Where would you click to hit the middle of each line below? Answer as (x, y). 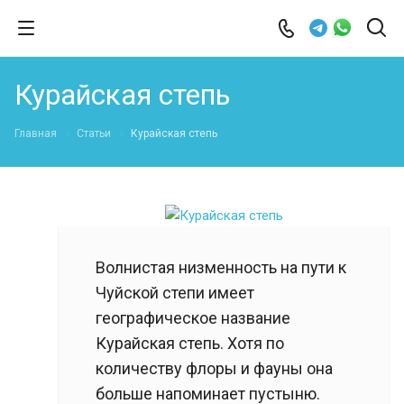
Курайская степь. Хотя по (190, 343)
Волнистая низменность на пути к (221, 267)
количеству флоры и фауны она (214, 368)
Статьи (94, 133)
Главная (36, 133)
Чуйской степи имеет (175, 292)
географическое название (193, 317)
